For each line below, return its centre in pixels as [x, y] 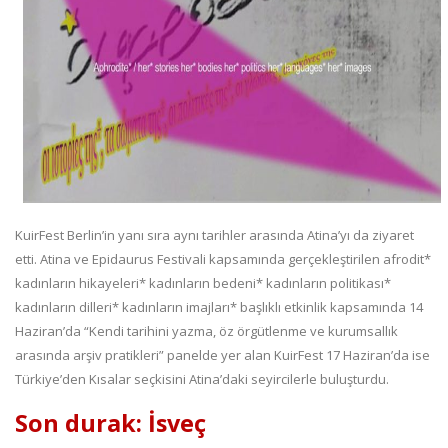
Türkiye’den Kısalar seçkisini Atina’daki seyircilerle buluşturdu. [202, 379]
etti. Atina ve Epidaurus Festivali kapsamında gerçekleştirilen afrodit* [223, 259]
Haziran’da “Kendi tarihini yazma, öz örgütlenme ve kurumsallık [206, 331]
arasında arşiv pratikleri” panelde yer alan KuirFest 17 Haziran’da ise [222, 355]
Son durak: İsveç [110, 423]
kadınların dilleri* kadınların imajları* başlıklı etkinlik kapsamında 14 [219, 307]
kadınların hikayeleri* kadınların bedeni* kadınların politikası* [203, 283]
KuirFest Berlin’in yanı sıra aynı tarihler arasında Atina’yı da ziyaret [214, 235]
